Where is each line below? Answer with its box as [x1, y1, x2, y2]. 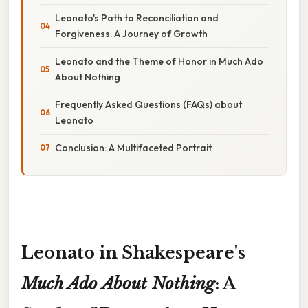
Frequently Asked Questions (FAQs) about [55, 98, 242, 111]
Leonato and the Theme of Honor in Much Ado [55, 54, 263, 67]
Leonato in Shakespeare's [21, 242, 245, 263]
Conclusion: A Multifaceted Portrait [55, 141, 212, 154]
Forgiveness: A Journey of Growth [55, 27, 208, 40]
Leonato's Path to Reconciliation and [55, 11, 219, 24]
